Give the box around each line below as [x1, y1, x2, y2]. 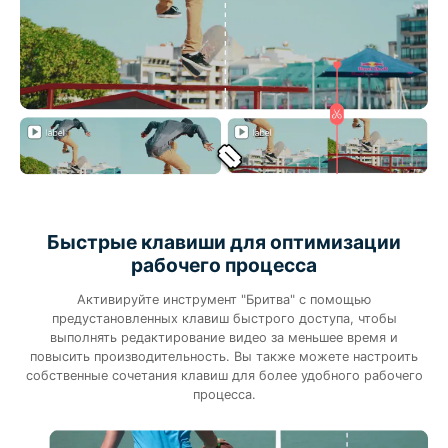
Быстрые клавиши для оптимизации [47, 230, 401, 255]
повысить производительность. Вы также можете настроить [30, 349, 418, 365]
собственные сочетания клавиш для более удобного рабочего [25, 368, 423, 384]
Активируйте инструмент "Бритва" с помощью [77, 292, 371, 308]
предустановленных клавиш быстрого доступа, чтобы [51, 311, 397, 327]
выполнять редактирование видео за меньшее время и [50, 330, 398, 346]
